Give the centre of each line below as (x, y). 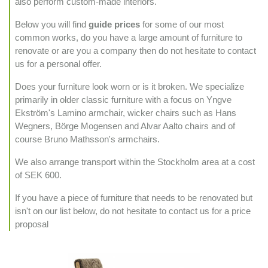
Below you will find (52, 24)
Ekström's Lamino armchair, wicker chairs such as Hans (126, 113)
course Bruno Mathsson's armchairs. (87, 139)
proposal (32, 224)
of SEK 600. (38, 175)
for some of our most (183, 24)
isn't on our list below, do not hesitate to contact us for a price (133, 211)
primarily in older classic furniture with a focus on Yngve (123, 100)
